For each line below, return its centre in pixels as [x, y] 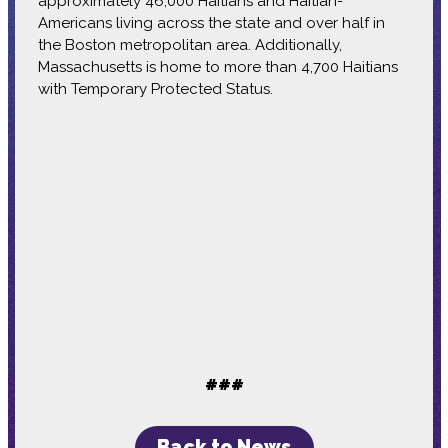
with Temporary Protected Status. [155, 88]
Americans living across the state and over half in [211, 22]
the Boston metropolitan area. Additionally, [189, 44]
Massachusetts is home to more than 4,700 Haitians [217, 66]
